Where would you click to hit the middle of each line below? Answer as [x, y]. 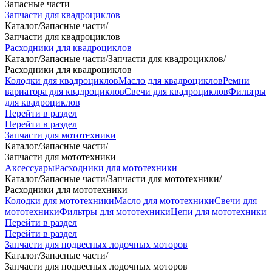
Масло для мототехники [164, 201]
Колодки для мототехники [59, 201]
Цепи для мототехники [219, 212]
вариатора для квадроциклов [65, 91]
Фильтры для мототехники [115, 212]
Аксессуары [30, 168]
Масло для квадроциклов [171, 80]
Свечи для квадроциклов [176, 91]
